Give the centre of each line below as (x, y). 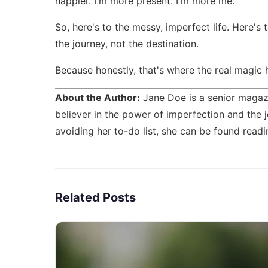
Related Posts (95, 197)
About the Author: (98, 97)
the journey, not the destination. (127, 43)
